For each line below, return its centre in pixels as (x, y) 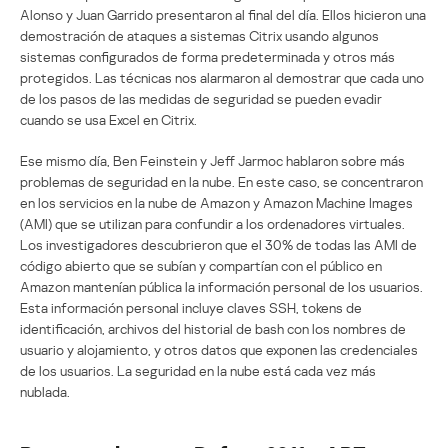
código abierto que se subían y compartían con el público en (201, 265)
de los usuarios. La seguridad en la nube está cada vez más (198, 370)
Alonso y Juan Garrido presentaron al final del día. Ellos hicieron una (223, 14)
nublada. (45, 391)
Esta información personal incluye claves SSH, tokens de (191, 307)
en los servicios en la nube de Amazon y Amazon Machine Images (216, 202)
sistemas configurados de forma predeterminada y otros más (207, 56)
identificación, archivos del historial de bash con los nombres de (213, 328)
